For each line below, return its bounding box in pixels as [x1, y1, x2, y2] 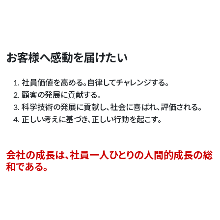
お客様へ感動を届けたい [6, 53, 128, 65]
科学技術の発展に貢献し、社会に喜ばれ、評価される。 [22, 104, 202, 112]
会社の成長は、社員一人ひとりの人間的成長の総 [6, 151, 213, 161]
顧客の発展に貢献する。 [22, 91, 101, 100]
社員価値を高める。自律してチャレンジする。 [22, 79, 169, 87]
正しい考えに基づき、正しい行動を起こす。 [22, 116, 162, 124]
